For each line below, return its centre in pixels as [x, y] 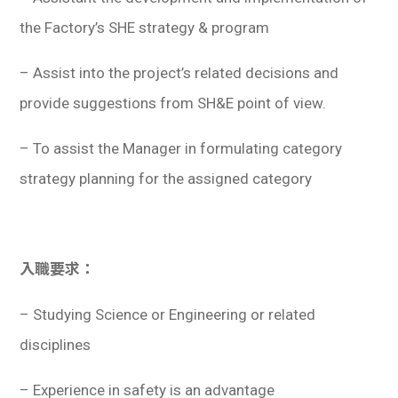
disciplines [56, 344]
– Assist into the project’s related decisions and [179, 72]
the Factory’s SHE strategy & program [145, 27]
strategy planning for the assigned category [166, 178]
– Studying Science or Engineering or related [168, 314]
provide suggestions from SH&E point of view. [173, 103]
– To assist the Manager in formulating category [181, 148]
